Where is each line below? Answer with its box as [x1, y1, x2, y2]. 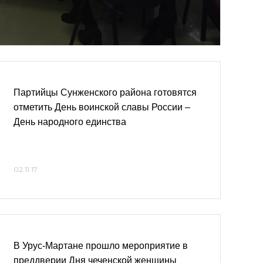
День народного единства [14, 117, 126, 127]
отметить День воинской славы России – [14, 102, 190, 112]
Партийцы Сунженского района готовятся [14, 87, 197, 97]
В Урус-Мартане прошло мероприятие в [14, 241, 188, 251]
